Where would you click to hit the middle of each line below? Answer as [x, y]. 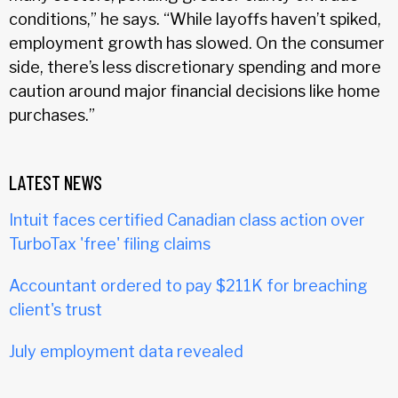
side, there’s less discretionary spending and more [195, 67]
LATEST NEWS [56, 182]
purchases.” [52, 115]
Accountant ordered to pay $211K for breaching [188, 285]
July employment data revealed [126, 351]
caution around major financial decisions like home [195, 91]
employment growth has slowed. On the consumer [197, 43]
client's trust [56, 309]
